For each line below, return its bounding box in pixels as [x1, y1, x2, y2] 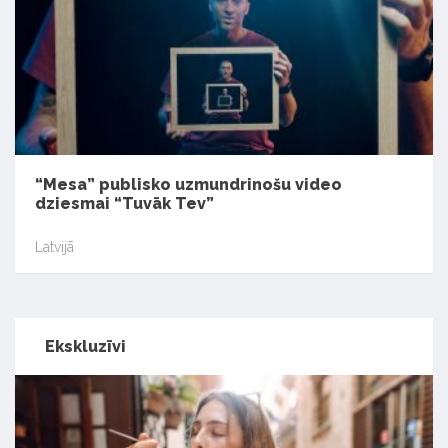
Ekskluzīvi [45, 336, 126, 356]
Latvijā [35, 239, 74, 256]
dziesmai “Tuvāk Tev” [35, 193, 214, 213]
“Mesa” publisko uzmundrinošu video [35, 174, 342, 194]
